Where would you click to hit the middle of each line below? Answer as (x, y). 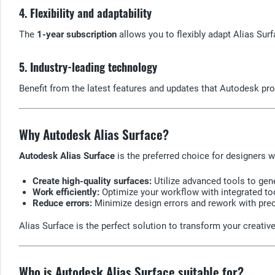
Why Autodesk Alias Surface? (94, 134)
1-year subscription (77, 34)
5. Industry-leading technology (88, 67)
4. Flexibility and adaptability (85, 13)
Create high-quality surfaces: (92, 181)
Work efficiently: (66, 192)
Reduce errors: (62, 203)
